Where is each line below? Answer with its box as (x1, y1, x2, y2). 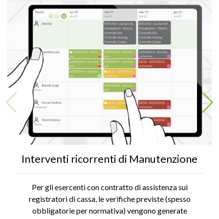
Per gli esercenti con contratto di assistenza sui (31, 182, 188, 192)
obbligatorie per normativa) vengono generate (32, 206, 187, 215)
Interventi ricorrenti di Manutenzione (22, 153, 197, 165)
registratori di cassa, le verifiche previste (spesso (28, 194, 191, 203)
